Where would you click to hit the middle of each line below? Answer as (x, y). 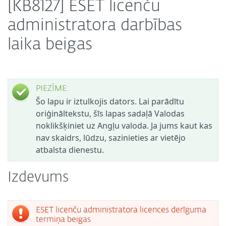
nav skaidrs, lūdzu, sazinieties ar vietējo (111, 138)
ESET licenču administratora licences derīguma (121, 210)
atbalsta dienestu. (70, 150)
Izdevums (38, 178)
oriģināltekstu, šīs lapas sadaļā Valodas (110, 114)
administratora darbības (95, 26)
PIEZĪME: (52, 89)
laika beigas (50, 45)
